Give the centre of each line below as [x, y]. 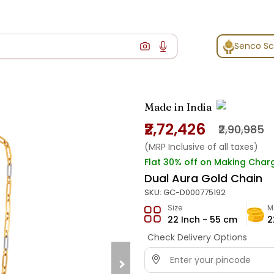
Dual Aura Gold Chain [203, 179]
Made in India [178, 107]
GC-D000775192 [194, 193]
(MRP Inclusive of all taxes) [201, 147]
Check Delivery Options [197, 238]
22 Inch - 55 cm [202, 220]
